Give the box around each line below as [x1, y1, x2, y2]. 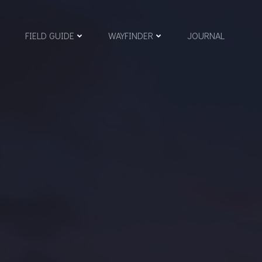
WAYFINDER [108, 29, 153, 42]
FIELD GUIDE [25, 29, 74, 42]
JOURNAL [187, 29, 225, 42]
